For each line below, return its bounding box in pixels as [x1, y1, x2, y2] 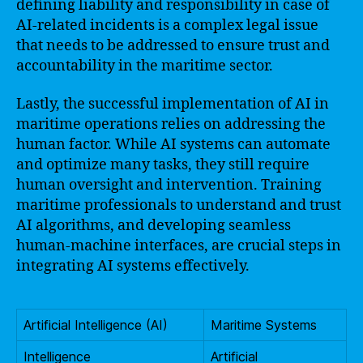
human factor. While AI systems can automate [16, 135, 331, 154]
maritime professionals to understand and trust [16, 196, 341, 215]
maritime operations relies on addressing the [16, 115, 326, 134]
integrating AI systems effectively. [16, 257, 250, 275]
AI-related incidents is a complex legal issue [16, 15, 318, 35]
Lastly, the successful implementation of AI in [16, 95, 329, 113]
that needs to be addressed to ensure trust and [16, 36, 330, 55]
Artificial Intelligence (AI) [23, 317, 168, 333]
